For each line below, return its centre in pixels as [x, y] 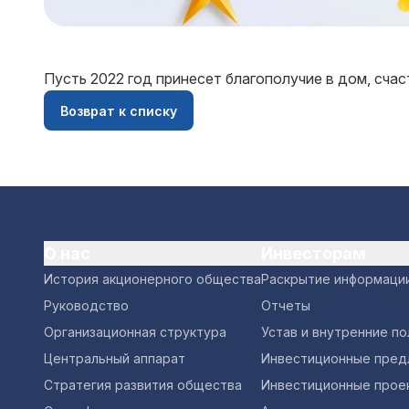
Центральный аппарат [115, 358]
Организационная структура [135, 332]
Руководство [86, 305]
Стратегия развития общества [143, 385]
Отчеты [286, 305]
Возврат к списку [119, 110]
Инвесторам [314, 253]
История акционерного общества [152, 279]
